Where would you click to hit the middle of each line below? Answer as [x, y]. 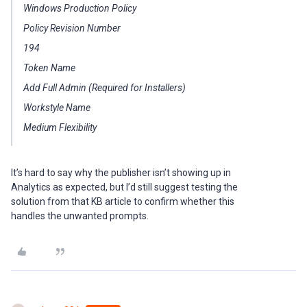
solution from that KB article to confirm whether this [123, 201]
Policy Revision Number [72, 28]
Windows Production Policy [80, 8]
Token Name [49, 68]
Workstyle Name [57, 108]
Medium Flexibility [60, 127]
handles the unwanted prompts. [80, 216]
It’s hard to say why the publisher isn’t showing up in [121, 173]
